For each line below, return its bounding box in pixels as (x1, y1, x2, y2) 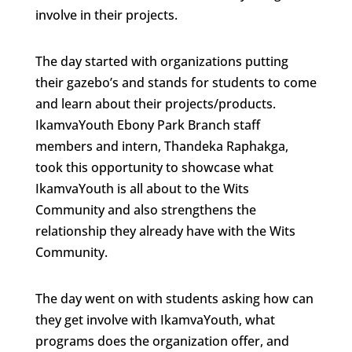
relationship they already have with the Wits (35, 222, 295, 240)
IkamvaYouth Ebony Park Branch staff (35, 116, 260, 134)
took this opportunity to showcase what (35, 159, 273, 176)
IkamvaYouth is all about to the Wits (35, 180, 249, 197)
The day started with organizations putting (35, 53, 288, 70)
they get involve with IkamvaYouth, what (35, 311, 275, 328)
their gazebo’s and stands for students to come (35, 74, 317, 91)
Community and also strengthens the (35, 201, 256, 218)
